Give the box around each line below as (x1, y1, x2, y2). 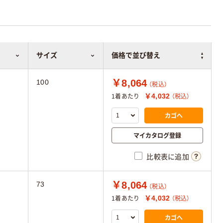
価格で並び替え (111, 51, 160, 59)
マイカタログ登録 (133, 131, 181, 140)
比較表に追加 (146, 153, 189, 161)
